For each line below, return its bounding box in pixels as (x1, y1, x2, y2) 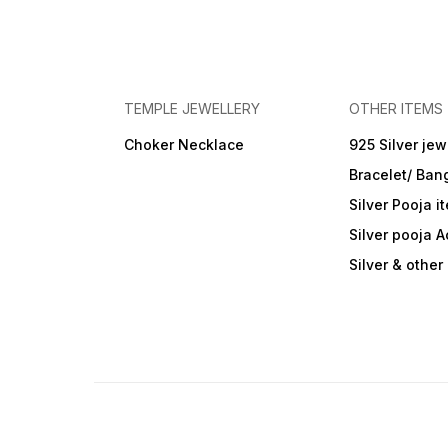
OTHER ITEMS (349, 100, 444, 118)
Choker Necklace (124, 136, 245, 154)
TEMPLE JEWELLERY (124, 100, 261, 118)
